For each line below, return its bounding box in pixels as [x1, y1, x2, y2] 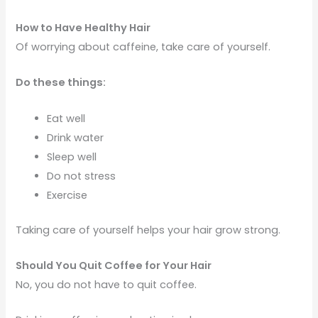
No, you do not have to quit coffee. [16, 278, 197, 292]
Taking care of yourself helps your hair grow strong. [16, 222, 281, 237]
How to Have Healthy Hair [16, 21, 151, 35]
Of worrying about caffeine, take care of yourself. [16, 40, 271, 55]
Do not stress [47, 168, 116, 183]
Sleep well [47, 149, 97, 164]
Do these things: [16, 75, 106, 90]
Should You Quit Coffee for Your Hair [16, 258, 212, 273]
